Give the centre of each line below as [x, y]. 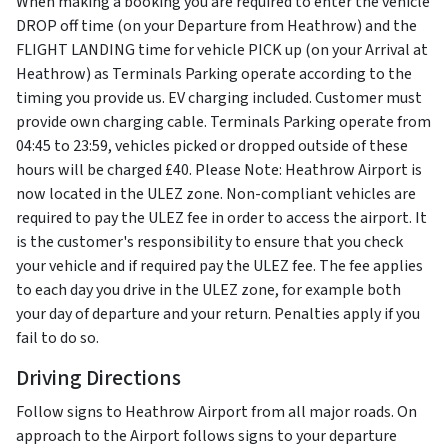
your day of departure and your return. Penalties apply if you [218, 314]
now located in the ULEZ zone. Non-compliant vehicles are [216, 194]
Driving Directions [98, 379]
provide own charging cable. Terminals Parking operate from [223, 122]
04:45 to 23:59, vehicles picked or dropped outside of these [212, 146]
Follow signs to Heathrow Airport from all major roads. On [216, 412]
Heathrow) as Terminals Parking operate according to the [214, 74]
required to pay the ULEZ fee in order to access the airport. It [221, 218]
